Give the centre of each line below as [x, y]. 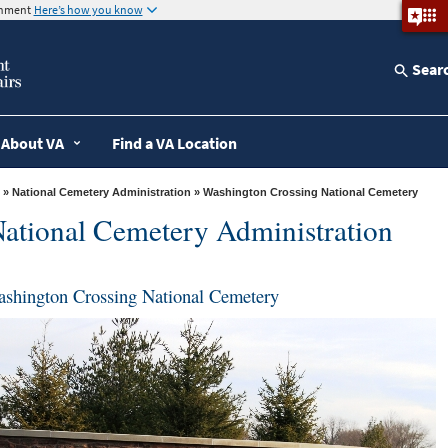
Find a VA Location [174, 142]
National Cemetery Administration [101, 191]
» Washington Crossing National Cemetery [310, 191]
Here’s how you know [88, 10]
